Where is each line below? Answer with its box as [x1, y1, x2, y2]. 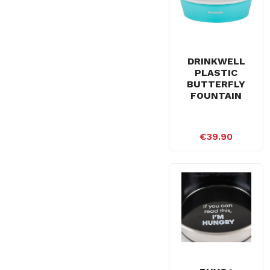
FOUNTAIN [190, 90, 242, 102]
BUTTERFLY [187, 78, 246, 90]
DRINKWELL [187, 55, 245, 67]
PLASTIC [195, 67, 238, 79]
